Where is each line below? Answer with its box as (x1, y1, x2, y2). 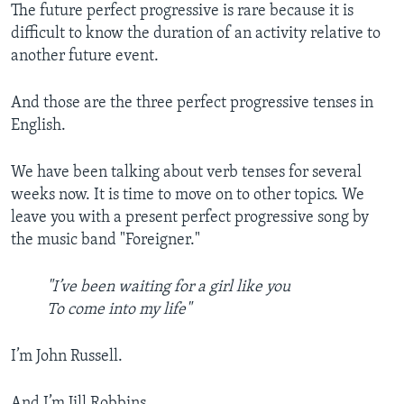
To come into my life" (47, 301, 191, 319)
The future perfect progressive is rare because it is (11, 3, 353, 21)
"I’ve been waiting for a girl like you (47, 279, 290, 297)
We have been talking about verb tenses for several (11, 164, 362, 182)
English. (11, 117, 66, 135)
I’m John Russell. (11, 348, 123, 366)
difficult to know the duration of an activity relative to (11, 25, 381, 43)
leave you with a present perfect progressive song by (11, 209, 369, 227)
